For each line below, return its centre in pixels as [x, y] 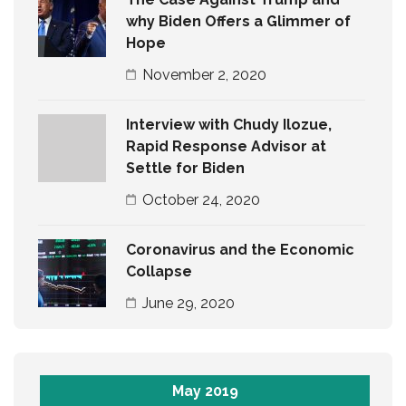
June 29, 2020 [188, 304]
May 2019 [205, 391]
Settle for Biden [185, 169]
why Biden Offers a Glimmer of [238, 22]
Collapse [159, 272]
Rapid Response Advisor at [226, 147]
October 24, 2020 [201, 200]
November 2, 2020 [204, 75]
